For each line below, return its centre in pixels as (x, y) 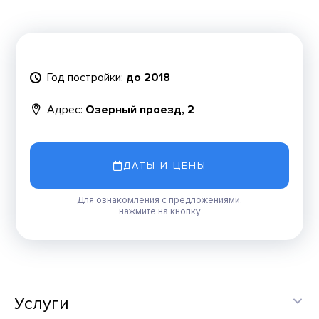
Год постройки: (85, 77)
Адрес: (65, 109)
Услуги (42, 304)
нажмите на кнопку (159, 211)
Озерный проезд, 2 (140, 109)
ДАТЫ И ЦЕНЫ (164, 166)
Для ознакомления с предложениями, (159, 200)
